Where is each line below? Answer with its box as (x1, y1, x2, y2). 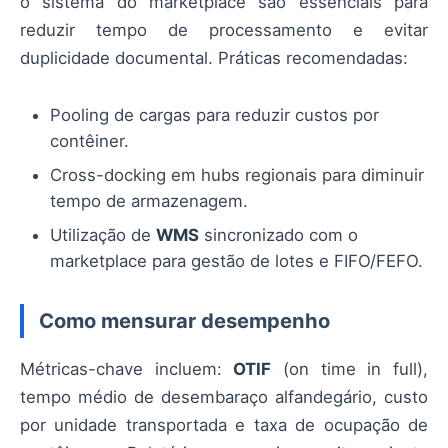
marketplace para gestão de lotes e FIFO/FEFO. (50, 250, 423, 271)
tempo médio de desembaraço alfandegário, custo (20, 386, 428, 407)
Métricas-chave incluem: (20, 358, 234, 379)
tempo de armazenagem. (50, 190, 248, 211)
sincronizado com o (199, 224, 358, 245)
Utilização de (50, 224, 156, 245)
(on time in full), (271, 358, 429, 379)
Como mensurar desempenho (39, 307, 330, 333)
